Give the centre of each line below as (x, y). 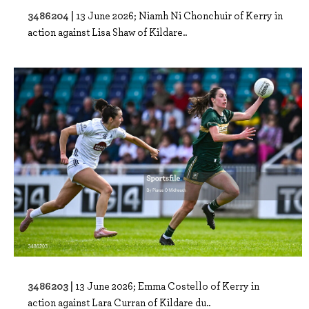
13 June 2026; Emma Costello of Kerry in (167, 285)
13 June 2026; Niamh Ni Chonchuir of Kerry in (179, 16)
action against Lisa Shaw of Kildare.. (107, 32)
